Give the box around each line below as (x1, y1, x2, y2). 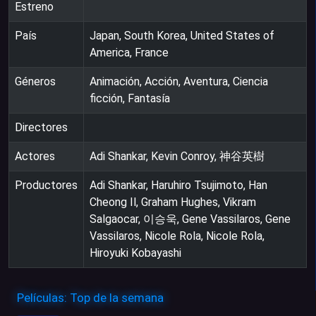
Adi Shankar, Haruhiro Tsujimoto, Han (90, 178, 267, 193)
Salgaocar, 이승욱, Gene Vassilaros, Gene (90, 212, 291, 226)
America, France (90, 46, 169, 60)
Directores (15, 121, 68, 135)
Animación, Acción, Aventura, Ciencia (90, 75, 268, 89)
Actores (15, 150, 55, 164)
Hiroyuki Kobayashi (90, 246, 181, 260)
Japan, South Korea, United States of (90, 29, 274, 43)
